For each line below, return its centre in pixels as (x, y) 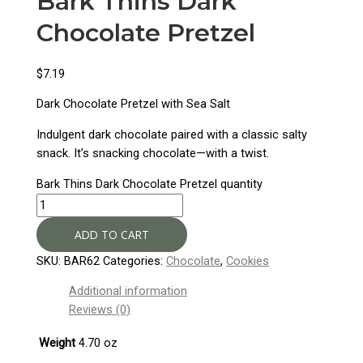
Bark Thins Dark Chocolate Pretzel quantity (150, 184)
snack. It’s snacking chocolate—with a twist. (153, 153)
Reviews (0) (100, 310)
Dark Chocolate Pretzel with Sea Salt (134, 104)
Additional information (128, 291)
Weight (58, 342)
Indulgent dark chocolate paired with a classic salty (172, 134)
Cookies (248, 261)
